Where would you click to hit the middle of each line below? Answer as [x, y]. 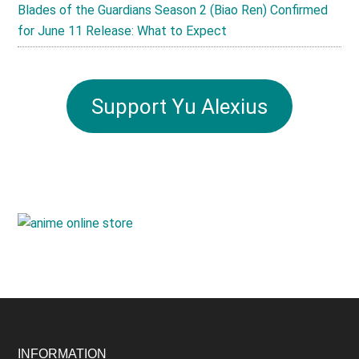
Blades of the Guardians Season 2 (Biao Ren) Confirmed [173, 10]
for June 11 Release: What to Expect [123, 30]
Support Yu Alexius [179, 106]
